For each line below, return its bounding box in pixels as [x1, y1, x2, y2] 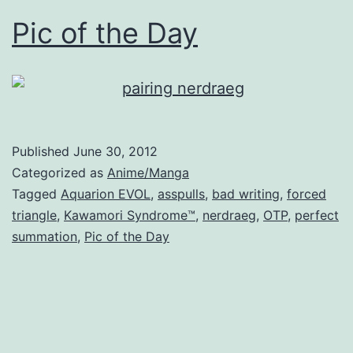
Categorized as [12, 164, 107, 180]
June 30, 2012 [73, 143, 158, 159]
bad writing [212, 185, 280, 202]
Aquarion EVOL [61, 185, 150, 202]
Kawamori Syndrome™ [64, 206, 195, 223]
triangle [12, 206, 57, 223]
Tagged [12, 185, 61, 202]
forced [287, 185, 326, 202]
